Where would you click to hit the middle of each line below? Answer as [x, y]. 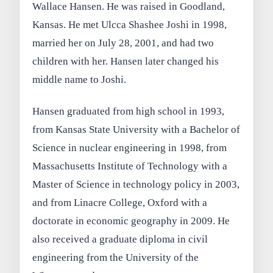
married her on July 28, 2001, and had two [123, 43]
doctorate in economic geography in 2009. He [131, 221]
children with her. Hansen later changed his [126, 62]
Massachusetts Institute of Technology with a [130, 166]
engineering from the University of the [116, 258]
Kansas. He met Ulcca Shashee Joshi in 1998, [130, 25]
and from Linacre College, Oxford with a [120, 203]
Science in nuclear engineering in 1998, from [130, 148]
